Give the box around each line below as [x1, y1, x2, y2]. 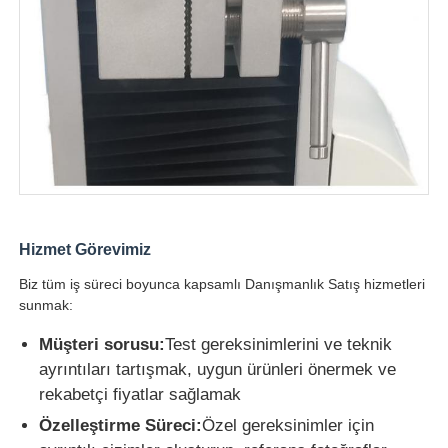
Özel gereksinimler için [202, 415, 375, 435]
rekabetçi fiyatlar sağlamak [39, 384, 242, 404]
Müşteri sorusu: [39, 334, 166, 354]
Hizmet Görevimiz [19, 240, 152, 258]
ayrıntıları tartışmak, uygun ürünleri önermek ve [39, 359, 397, 379]
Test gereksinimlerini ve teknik [165, 334, 393, 354]
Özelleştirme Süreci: [39, 415, 203, 435]
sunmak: [19, 296, 74, 313]
